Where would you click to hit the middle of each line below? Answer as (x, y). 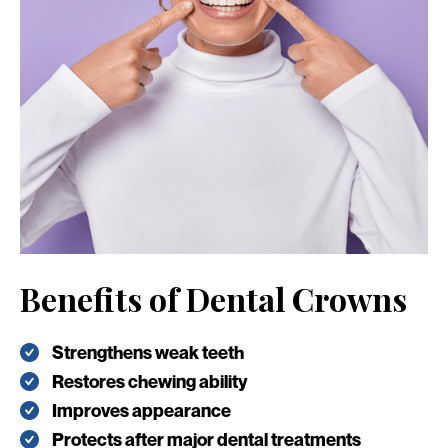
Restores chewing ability (150, 381)
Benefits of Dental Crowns (213, 298)
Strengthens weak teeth (148, 352)
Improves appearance (141, 410)
